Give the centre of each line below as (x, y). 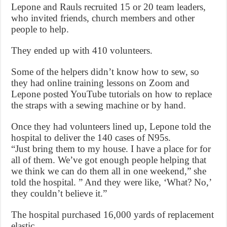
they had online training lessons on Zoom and (101, 83)
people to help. (40, 29)
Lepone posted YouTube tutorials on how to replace (112, 94)
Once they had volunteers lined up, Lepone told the (111, 127)
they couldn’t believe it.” (59, 194)
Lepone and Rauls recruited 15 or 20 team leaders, (109, 7)
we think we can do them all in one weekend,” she (109, 171)
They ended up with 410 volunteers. (82, 51)
